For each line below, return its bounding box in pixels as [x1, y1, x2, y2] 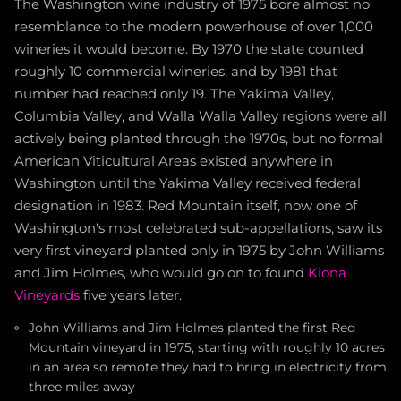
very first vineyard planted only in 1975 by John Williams [14, 243, 384, 259]
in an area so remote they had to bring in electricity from [29, 360, 387, 374]
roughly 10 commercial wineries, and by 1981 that [14, 64, 337, 80]
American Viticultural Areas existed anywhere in [14, 153, 333, 169]
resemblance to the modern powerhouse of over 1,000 [14, 19, 373, 35]
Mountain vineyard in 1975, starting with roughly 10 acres [29, 340, 385, 354]
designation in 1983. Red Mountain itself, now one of [14, 198, 357, 214]
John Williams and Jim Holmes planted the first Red [29, 320, 355, 335]
